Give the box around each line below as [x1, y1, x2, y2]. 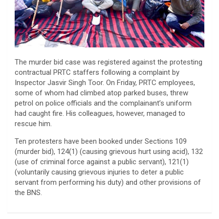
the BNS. [15, 188, 42, 197]
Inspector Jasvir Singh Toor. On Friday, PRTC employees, [15, 78, 195, 87]
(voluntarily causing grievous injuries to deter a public [15, 167, 184, 176]
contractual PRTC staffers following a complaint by [15, 67, 179, 77]
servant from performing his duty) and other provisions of [15, 177, 201, 187]
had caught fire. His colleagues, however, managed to [15, 109, 185, 118]
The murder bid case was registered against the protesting [15, 57, 202, 66]
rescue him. [15, 119, 52, 128]
